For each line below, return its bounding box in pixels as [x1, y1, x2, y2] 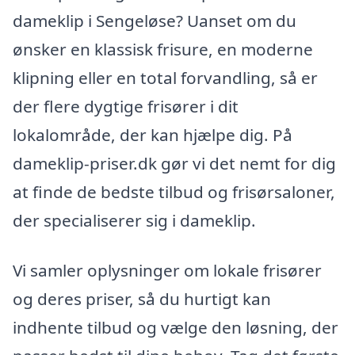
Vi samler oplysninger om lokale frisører [13, 259, 322, 282]
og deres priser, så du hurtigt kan [13, 288, 271, 311]
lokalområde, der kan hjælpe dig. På [13, 123, 292, 146]
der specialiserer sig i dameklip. [13, 208, 256, 231]
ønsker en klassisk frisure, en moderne [13, 37, 313, 60]
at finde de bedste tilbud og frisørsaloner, [13, 180, 335, 203]
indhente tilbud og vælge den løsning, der [13, 316, 338, 339]
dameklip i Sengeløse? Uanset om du [13, 9, 296, 32]
